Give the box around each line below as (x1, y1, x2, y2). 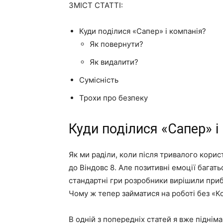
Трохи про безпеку (79, 93, 148, 103)
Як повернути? (90, 39, 143, 49)
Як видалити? (90, 57, 138, 67)
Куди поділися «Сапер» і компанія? (79, 26, 206, 36)
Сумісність (79, 75, 118, 85)
